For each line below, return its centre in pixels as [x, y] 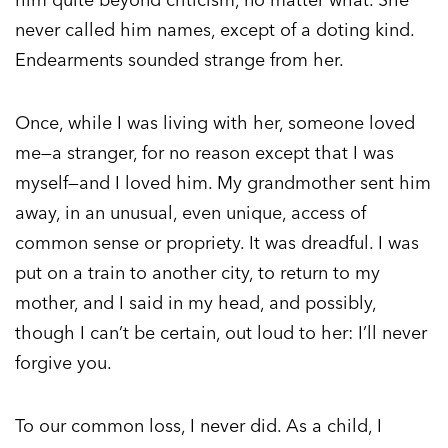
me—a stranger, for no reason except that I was [204, 153]
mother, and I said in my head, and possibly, [195, 303]
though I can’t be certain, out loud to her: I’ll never [221, 333]
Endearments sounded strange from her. [179, 60]
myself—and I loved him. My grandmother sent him [223, 183]
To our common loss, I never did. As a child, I [198, 426]
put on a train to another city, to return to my [197, 273]
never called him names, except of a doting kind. [214, 30]
